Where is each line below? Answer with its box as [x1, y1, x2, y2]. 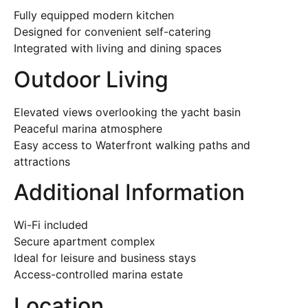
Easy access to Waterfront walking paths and [14, 137, 250, 152]
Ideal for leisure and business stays [14, 251, 196, 265]
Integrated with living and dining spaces [14, 41, 221, 56]
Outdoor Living [14, 65, 168, 93]
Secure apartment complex [14, 234, 155, 249]
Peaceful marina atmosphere [14, 121, 162, 135]
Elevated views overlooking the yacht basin [14, 104, 241, 119]
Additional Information [14, 179, 245, 206]
